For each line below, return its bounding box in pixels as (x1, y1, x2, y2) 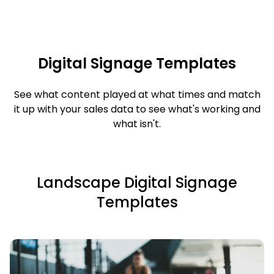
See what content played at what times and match (13, 87, 261, 102)
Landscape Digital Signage (37, 172, 237, 193)
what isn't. (113, 116, 161, 131)
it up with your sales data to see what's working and (13, 102, 261, 116)
